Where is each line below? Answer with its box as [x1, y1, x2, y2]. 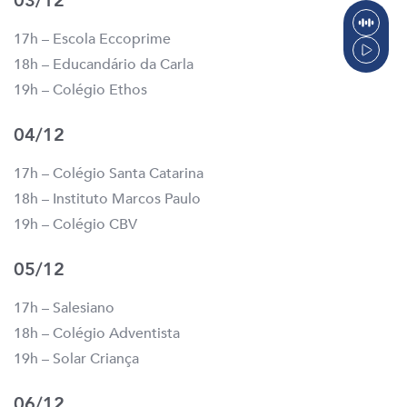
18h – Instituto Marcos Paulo [14, 189, 201, 210]
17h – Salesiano [14, 298, 114, 319]
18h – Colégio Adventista [14, 323, 180, 344]
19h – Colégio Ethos [14, 80, 147, 101]
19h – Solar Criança [14, 349, 139, 370]
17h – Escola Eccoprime [14, 29, 171, 50]
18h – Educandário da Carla [14, 55, 194, 75]
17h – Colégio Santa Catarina [14, 164, 203, 184]
